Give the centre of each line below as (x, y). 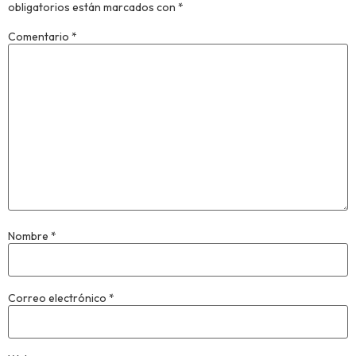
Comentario (40, 36)
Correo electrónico (58, 298)
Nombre (29, 236)
